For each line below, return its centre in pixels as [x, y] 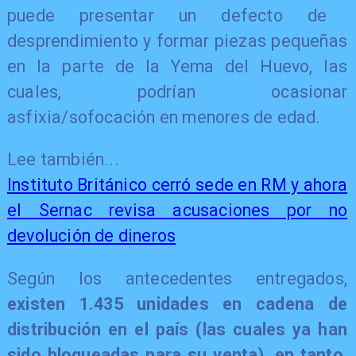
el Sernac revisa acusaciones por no [177, 211]
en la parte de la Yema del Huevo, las [177, 66]
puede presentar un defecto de [167, 15]
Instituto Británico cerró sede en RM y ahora [177, 185]
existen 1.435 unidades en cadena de [177, 304]
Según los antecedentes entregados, [177, 278]
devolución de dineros [91, 236]
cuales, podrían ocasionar [177, 91]
